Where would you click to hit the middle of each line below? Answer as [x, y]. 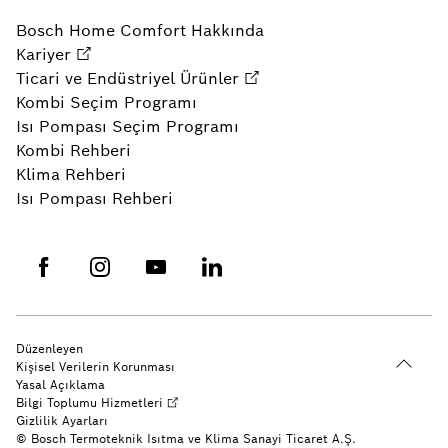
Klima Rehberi [71, 174]
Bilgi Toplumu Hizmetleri [89, 402]
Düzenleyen [49, 348]
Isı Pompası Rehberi [94, 198]
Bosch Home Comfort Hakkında [140, 30]
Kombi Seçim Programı [106, 102]
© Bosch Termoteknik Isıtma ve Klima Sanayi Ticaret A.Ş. [186, 438]
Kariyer [43, 54]
